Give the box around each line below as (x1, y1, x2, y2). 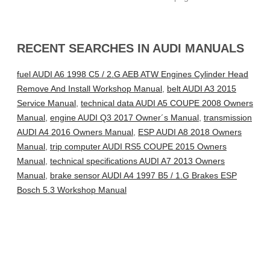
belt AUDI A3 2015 (167, 84, 236, 94)
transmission (204, 113, 252, 123)
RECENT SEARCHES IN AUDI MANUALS (17, 41, 244, 55)
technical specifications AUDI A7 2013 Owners (50, 156, 225, 166)
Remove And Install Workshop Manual (17, 84, 162, 94)
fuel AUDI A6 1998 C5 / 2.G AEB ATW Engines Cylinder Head (17, 69, 248, 80)
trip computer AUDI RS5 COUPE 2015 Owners (50, 142, 227, 152)
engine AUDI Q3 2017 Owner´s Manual (50, 113, 199, 123)
